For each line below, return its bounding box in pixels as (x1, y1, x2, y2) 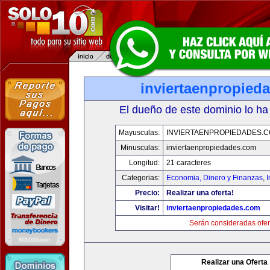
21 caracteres (166, 159, 211, 167)
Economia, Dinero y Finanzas (166, 174, 263, 182)
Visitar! (135, 204, 160, 212)
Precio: (135, 189, 160, 197)
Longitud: (129, 159, 160, 167)
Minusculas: (121, 143, 160, 152)
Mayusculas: (119, 128, 160, 137)
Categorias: (122, 174, 160, 182)
